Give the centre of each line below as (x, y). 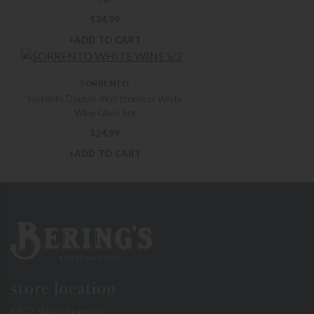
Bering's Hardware (55, 227)
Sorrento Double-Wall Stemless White (105, 99)
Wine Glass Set (105, 113)
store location (63, 288)
